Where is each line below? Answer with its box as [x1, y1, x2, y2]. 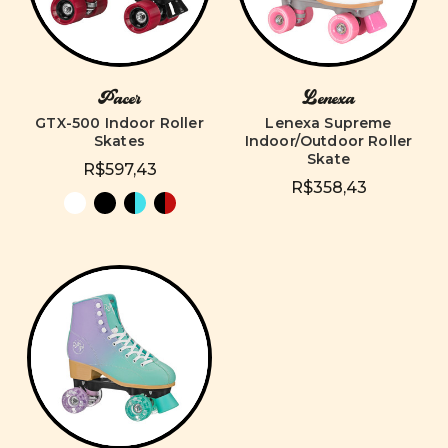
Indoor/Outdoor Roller [244, 132, 413, 150]
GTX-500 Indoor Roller [35, 114, 204, 132]
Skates [94, 132, 145, 150]
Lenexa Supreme [265, 114, 392, 132]
